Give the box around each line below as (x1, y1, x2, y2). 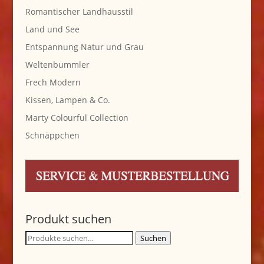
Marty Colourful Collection (25, 112, 128, 124)
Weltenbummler (25, 59, 90, 71)
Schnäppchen (25, 130, 80, 141)
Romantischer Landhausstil (25, 6, 133, 18)
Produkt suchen (25, 210, 111, 227)
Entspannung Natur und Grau (25, 41, 144, 53)
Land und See (25, 24, 80, 35)
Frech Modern (25, 77, 81, 88)
